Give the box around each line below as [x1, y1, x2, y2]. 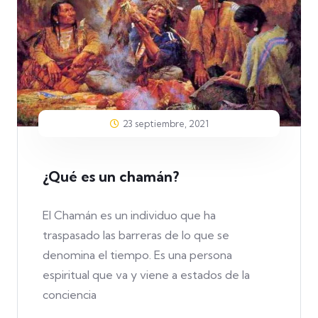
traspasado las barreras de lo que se [43, 228, 229, 243]
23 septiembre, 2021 [122, 118, 209, 130]
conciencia [43, 287, 97, 302]
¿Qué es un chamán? [43, 168, 179, 186]
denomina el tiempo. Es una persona [43, 248, 232, 263]
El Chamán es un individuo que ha [43, 208, 216, 223]
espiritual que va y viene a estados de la [43, 268, 250, 283]
